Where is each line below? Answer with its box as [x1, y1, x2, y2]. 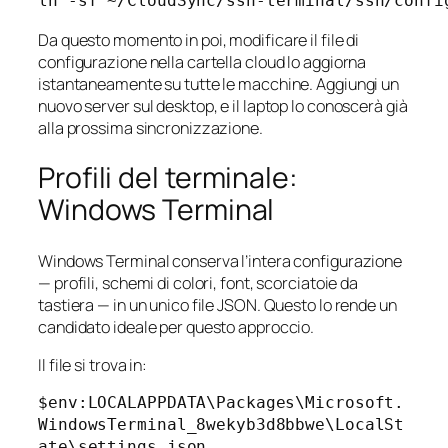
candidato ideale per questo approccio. [38, 315, 315, 338]
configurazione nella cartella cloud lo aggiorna [38, 50, 367, 73]
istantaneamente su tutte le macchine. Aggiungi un [38, 72, 400, 95]
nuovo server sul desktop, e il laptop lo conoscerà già [38, 94, 408, 117]
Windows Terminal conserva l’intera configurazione [38, 249, 403, 272]
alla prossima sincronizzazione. [38, 116, 263, 139]
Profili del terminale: [38, 158, 298, 198]
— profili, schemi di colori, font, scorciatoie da [38, 271, 359, 294]
